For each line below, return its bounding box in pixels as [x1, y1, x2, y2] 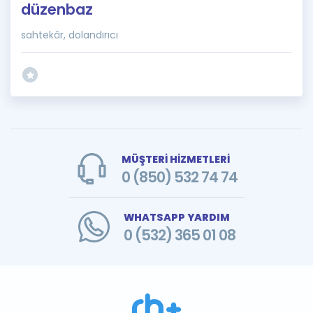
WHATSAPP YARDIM [123, 210, 230, 224]
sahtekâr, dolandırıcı [21, 28, 118, 42]
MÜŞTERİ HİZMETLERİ [121, 152, 230, 166]
